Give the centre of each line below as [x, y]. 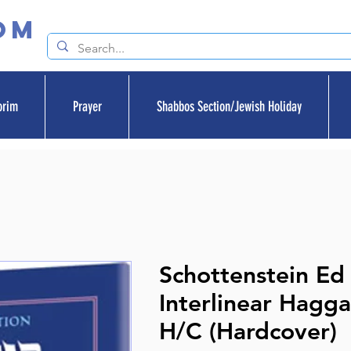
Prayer [87, 106]
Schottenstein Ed [252, 275]
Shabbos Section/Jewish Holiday [229, 106]
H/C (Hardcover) [248, 331]
